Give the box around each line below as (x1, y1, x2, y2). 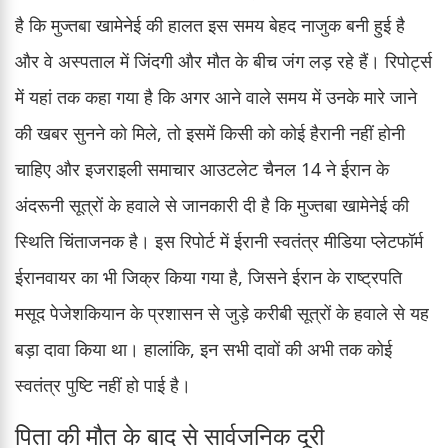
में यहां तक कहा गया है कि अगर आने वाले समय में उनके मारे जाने (15, 84, 417, 109)
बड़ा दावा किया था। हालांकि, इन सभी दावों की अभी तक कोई (15, 336, 392, 361)
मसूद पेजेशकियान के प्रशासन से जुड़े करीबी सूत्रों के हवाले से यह (15, 300, 429, 325)
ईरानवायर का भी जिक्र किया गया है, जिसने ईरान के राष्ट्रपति (15, 264, 402, 289)
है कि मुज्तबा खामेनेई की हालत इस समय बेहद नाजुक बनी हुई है (15, 12, 405, 37)
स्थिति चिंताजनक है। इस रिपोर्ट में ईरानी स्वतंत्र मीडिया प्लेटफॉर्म (15, 228, 423, 253)
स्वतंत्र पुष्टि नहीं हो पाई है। (15, 372, 191, 397)
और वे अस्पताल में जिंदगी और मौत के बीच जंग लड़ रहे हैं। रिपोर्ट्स (15, 48, 432, 73)
